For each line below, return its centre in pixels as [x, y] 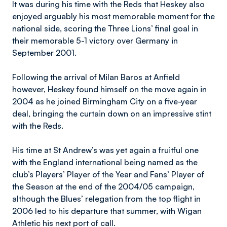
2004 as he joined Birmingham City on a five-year [105, 101]
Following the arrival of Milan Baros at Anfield [96, 77]
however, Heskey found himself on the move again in [109, 89]
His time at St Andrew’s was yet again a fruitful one [105, 150]
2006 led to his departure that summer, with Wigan [107, 211]
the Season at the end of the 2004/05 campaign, [103, 186]
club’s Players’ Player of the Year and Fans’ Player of [108, 174]
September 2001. [44, 53]
